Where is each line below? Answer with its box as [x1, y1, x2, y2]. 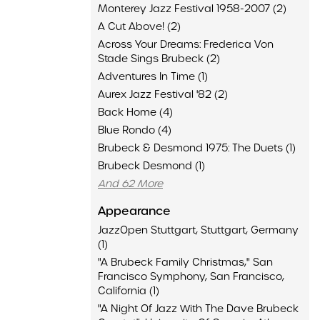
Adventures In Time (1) [98, 70, 208, 83]
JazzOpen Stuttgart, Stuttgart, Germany [98, 224, 299, 236]
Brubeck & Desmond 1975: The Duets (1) [98, 141, 296, 154]
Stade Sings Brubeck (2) [98, 52, 220, 65]
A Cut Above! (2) [98, 20, 181, 33]
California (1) [98, 284, 159, 297]
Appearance [98, 204, 171, 219]
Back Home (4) [98, 106, 173, 119]
